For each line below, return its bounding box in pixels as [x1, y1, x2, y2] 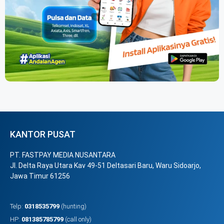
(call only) [63, 215, 91, 223]
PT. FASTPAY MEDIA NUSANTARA [10, 150, 115, 159]
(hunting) [59, 202, 86, 210]
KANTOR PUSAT [10, 128, 75, 139]
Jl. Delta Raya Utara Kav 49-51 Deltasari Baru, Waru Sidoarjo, [10, 161, 201, 169]
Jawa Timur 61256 [10, 171, 70, 180]
